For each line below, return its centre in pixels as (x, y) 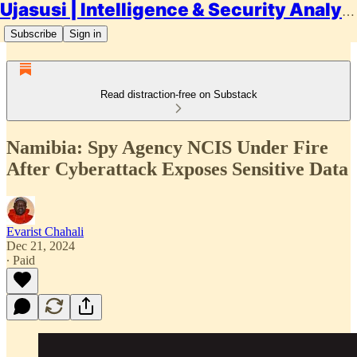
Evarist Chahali (45, 231)
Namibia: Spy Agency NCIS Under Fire (167, 147)
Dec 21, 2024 (41, 245)
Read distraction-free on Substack (178, 94)
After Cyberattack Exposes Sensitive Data (177, 169)
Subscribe (33, 34)
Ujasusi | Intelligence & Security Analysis (348, 12)
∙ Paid (21, 260)
